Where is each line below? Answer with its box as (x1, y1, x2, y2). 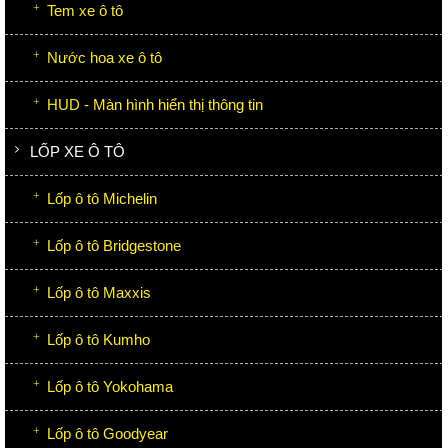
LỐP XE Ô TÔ (30, 142, 125, 160)
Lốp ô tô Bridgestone (47, 236, 181, 254)
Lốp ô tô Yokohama (47, 377, 173, 395)
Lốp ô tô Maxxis (47, 283, 151, 301)
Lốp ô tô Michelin (47, 189, 157, 207)
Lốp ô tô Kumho (47, 330, 150, 348)
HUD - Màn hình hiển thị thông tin (47, 95, 263, 113)
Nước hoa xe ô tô (47, 48, 162, 66)
